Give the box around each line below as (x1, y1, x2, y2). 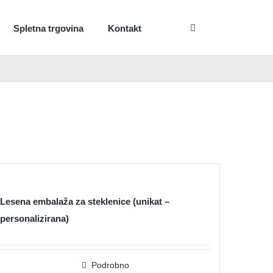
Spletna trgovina (13, 23, 83, 34)
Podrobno (91, 260, 129, 270)
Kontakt (108, 23, 141, 34)
